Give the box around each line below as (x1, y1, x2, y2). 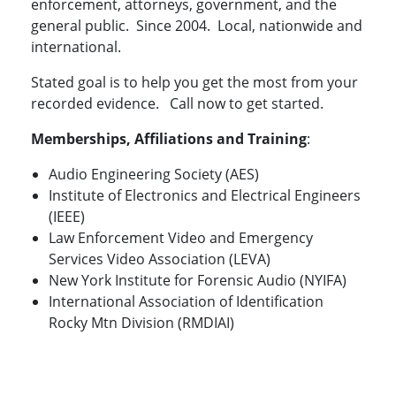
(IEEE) (49, 207, 85, 227)
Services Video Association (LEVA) (49, 249, 270, 270)
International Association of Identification (49, 292, 324, 312)
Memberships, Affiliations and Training (31, 129, 307, 149)
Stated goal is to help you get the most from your (31, 72, 358, 93)
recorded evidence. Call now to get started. (31, 94, 324, 114)
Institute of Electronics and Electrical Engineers (49, 186, 361, 206)
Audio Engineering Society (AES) (49, 164, 259, 185)
